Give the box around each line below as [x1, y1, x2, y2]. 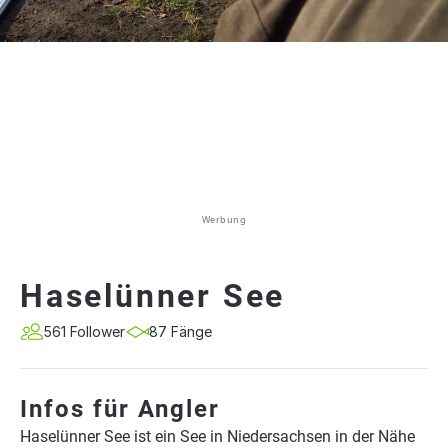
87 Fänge [149, 323, 212, 340]
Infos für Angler [20, 395, 220, 423]
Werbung [201, 213, 247, 226]
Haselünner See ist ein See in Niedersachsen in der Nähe [20, 427, 415, 446]
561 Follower [44, 323, 125, 340]
